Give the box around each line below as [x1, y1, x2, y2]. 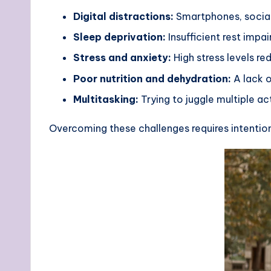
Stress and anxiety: [73, 51, 171, 64]
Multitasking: [73, 93, 139, 106]
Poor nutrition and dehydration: [73, 72, 231, 85]
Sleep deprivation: [73, 30, 166, 43]
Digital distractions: [73, 10, 174, 22]
